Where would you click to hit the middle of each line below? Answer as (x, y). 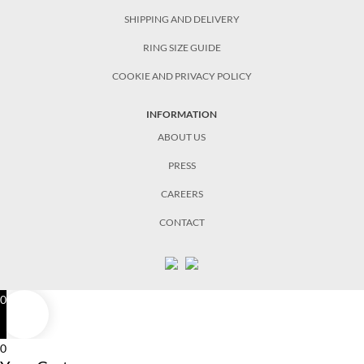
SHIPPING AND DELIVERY (182, 19)
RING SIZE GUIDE (182, 47)
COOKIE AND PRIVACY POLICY (182, 76)
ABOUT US (182, 136)
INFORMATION (182, 114)
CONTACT (182, 222)
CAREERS (182, 193)
